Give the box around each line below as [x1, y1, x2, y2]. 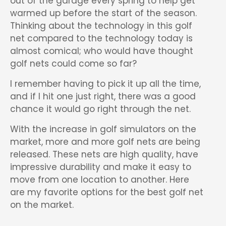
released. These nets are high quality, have [10, 148, 198, 160]
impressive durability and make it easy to [10, 161, 191, 173]
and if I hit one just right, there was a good [10, 90, 196, 102]
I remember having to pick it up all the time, [10, 78, 201, 90]
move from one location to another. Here [10, 174, 189, 186]
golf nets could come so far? [10, 58, 137, 70]
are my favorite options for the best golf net [10, 186, 203, 198]
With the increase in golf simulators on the [10, 123, 196, 135]
